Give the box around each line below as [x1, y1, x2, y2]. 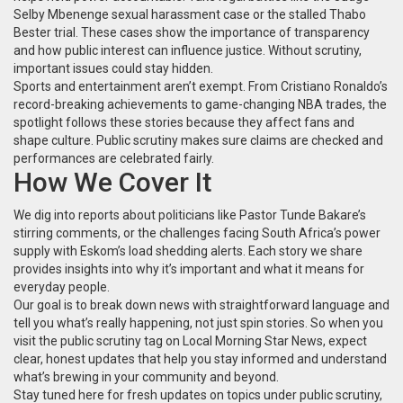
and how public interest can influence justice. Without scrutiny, [13, 43, 362, 58]
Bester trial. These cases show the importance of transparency [13, 25, 370, 40]
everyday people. [13, 280, 110, 294]
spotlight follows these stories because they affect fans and [13, 115, 354, 130]
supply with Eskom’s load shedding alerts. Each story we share [13, 244, 363, 258]
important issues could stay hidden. [13, 61, 213, 76]
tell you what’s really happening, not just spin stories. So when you [13, 316, 383, 330]
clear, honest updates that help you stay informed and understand [13, 352, 387, 366]
